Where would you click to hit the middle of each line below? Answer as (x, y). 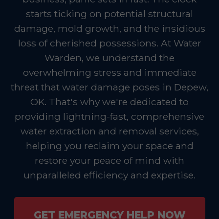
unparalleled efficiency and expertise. (109, 175)
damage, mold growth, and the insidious (109, 28)
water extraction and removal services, (109, 131)
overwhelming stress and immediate (109, 72)
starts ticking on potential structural (109, 14)
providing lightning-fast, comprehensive (109, 116)
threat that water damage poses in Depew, (109, 87)
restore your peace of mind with (109, 160)
